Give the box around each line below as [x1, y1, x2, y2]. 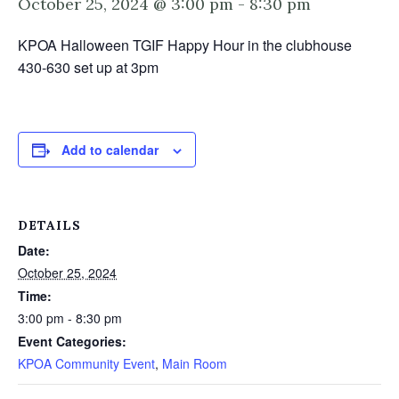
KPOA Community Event [18, 354, 155, 372]
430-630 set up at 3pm [18, 57, 159, 77]
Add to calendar [61, 141, 159, 159]
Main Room [162, 354, 227, 372]
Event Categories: [18, 332, 126, 350]
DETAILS [18, 217, 81, 233]
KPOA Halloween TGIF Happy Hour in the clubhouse [18, 35, 352, 55]
